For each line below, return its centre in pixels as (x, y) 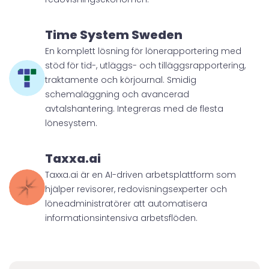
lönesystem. (71, 123)
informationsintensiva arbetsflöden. (121, 218)
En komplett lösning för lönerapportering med (143, 51)
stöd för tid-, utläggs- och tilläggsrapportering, (145, 65)
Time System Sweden (114, 35)
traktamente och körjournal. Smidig (121, 80)
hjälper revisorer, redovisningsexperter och (136, 189)
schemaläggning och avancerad (117, 94)
